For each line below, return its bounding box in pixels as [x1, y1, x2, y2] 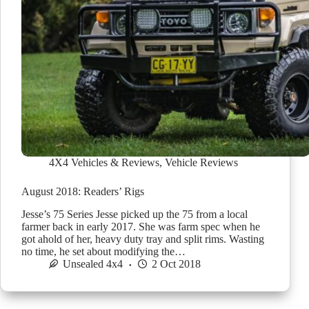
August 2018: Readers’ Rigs [21, 186, 144, 198]
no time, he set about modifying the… [21, 246, 186, 258]
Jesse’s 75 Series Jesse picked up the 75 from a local [21, 208, 248, 221]
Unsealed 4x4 [63, 258, 123, 270]
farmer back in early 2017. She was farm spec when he [21, 221, 260, 233]
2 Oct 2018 [152, 258, 201, 270]
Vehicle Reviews [165, 157, 238, 169]
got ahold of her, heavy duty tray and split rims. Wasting [21, 233, 264, 246]
